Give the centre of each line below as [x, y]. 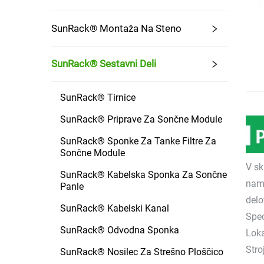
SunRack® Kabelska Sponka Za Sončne [143, 175]
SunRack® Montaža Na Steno [116, 28]
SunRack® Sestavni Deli [104, 64]
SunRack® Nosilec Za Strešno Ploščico [142, 252]
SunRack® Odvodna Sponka [120, 230]
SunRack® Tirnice [98, 98]
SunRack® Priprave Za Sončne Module [141, 119]
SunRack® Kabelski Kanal [115, 208]
